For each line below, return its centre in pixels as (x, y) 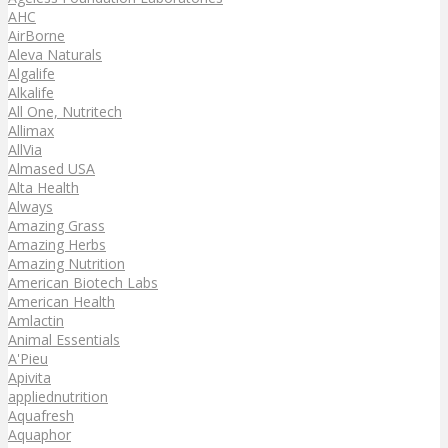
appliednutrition (58, 396)
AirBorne (36, 35)
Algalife (31, 73)
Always (30, 206)
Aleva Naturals (55, 54)
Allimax (31, 130)
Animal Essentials (64, 339)
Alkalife (31, 92)
